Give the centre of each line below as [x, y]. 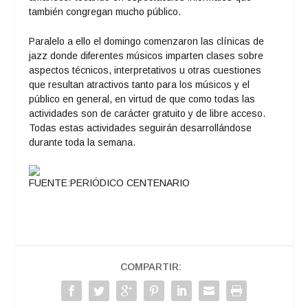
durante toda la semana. [82, 143]
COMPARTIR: [151, 267]
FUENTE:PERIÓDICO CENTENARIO [110, 183]
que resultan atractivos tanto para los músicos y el [140, 85]
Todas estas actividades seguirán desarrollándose [141, 128]
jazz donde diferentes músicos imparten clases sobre [146, 56]
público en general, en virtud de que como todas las [142, 99]
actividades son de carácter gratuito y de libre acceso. [147, 114]
